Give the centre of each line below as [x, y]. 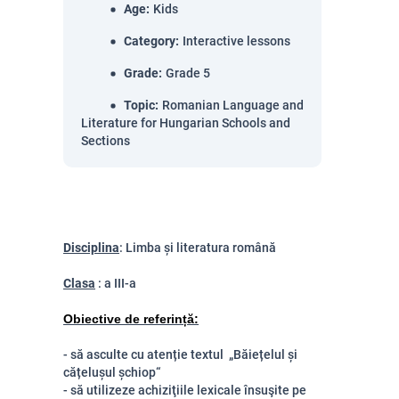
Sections [106, 141]
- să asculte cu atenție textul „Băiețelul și [180, 354]
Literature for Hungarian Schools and [186, 123]
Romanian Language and [233, 105]
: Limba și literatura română [198, 248]
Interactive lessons [236, 41]
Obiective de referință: [131, 319]
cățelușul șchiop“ [112, 372]
